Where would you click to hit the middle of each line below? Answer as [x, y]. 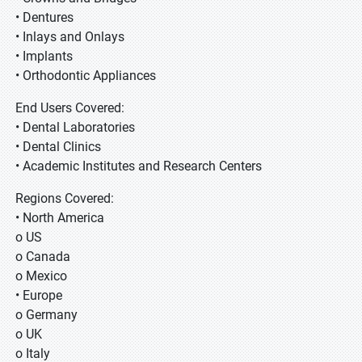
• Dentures [44, 17]
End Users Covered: [70, 108]
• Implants [44, 56]
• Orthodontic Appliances [86, 76]
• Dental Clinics [58, 147]
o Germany [46, 315]
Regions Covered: [65, 198]
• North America [60, 218]
